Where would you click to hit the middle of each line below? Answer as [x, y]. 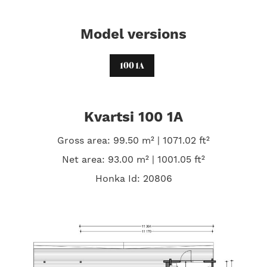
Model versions [133, 34]
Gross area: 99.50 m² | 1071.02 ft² [133, 140]
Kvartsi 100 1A [133, 117]
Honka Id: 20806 [133, 178]
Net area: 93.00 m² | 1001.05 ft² [133, 159]
